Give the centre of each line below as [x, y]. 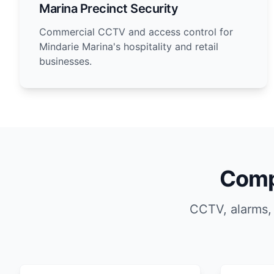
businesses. [65, 61]
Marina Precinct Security [109, 9]
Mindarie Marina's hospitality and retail [129, 46]
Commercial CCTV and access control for [136, 32]
